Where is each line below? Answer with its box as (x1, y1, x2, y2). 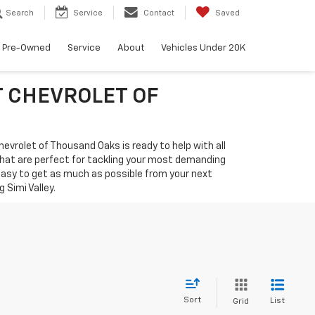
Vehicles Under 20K (161, 43, 245, 53)
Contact (143, 9, 174, 18)
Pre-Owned (2, 43, 51, 53)
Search (6, 9, 34, 18)
